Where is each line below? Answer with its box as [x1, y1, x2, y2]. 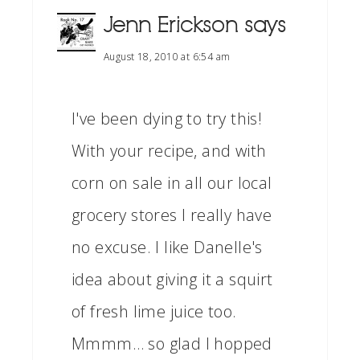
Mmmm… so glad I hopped [72, 333, 272, 354]
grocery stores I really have [72, 204, 272, 226]
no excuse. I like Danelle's [72, 236, 263, 258]
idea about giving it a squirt [72, 268, 273, 290]
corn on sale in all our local [72, 172, 272, 194]
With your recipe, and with [72, 140, 267, 162]
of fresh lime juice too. [72, 301, 237, 322]
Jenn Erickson [104, 13, 239, 38]
